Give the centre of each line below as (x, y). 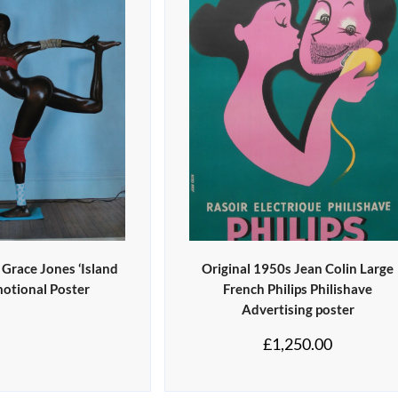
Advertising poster (298, 310)
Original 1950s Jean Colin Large (298, 269)
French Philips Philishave (298, 289)
